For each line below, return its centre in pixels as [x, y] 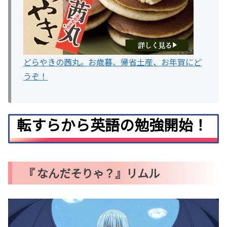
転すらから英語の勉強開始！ [112, 125]
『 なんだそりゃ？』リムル [92, 173]
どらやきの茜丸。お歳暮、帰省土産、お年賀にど [112, 62]
